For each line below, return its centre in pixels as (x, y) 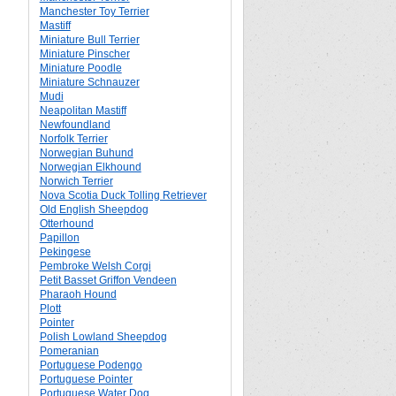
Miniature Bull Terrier (89, 40)
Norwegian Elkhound (90, 167)
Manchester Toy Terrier (94, 11)
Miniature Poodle (80, 68)
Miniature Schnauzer (89, 82)
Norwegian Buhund (86, 153)
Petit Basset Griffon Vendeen (108, 280)
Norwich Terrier (76, 181)
